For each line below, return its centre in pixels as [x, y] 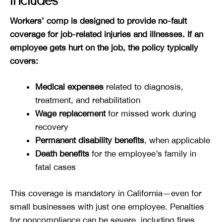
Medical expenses [69, 87]
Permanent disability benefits [90, 140]
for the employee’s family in [143, 154]
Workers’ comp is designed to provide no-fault [98, 21]
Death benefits [62, 154]
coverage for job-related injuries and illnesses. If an [107, 34]
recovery [52, 127]
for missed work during [151, 114]
